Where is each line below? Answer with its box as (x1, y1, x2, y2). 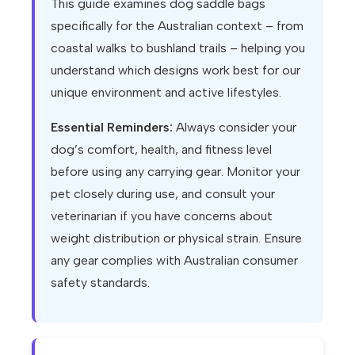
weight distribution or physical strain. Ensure (51, 231, 302, 246)
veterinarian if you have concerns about (51, 208, 273, 224)
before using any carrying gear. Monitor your (51, 164, 300, 180)
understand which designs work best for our (51, 63, 300, 78)
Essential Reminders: (51, 120, 173, 136)
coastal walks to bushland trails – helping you (51, 40, 305, 56)
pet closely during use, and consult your (51, 186, 275, 202)
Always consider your (173, 120, 296, 136)
